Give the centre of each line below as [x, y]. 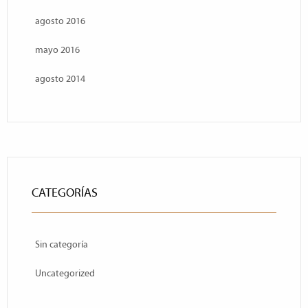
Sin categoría [62, 244]
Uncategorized [65, 273]
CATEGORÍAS [65, 193]
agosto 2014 [60, 79]
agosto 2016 [60, 21]
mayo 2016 [57, 50]
